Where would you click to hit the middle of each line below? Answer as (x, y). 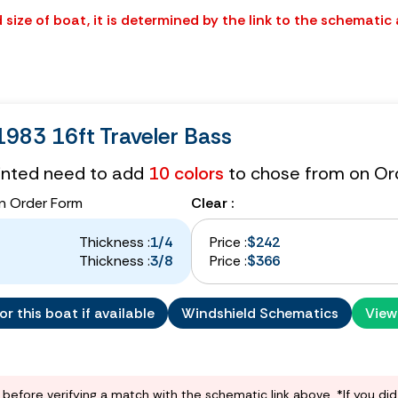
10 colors (186, 173)
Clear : (213, 203)
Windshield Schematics (260, 313)
